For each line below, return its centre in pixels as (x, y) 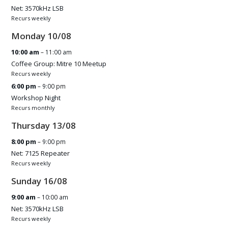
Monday (28, 36)
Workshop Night (36, 97)
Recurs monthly (33, 107)
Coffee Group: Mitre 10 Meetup (59, 63)
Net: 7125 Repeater (41, 153)
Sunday (26, 181)
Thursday (31, 125)
